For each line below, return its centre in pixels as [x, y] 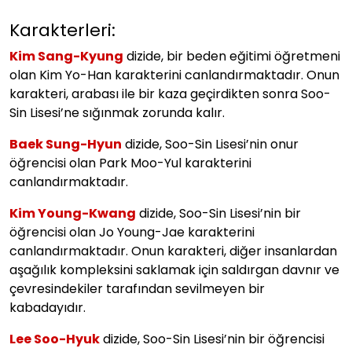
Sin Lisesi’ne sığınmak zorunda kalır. [117, 112]
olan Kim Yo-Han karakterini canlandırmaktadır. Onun [174, 75]
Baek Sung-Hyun [66, 144]
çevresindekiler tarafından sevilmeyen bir [137, 288]
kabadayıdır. [48, 307]
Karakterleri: [62, 30]
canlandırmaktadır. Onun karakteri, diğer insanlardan [173, 251]
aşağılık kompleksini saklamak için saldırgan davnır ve [174, 269]
